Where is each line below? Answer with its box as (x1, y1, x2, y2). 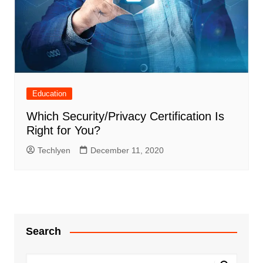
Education (32, 89, 66, 99)
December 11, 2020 (90, 146, 164, 156)
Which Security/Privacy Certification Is (26, 110, 224, 123)
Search (25, 225, 61, 238)
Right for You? (26, 124, 100, 137)
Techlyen (37, 146, 70, 156)
